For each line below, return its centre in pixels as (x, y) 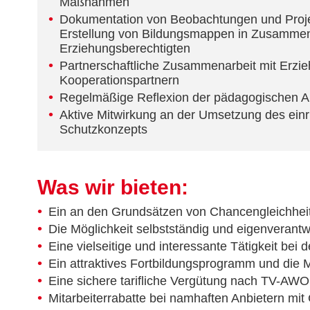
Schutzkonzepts (103, 130)
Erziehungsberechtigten (125, 49)
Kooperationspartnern (119, 81)
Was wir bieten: (112, 188)
